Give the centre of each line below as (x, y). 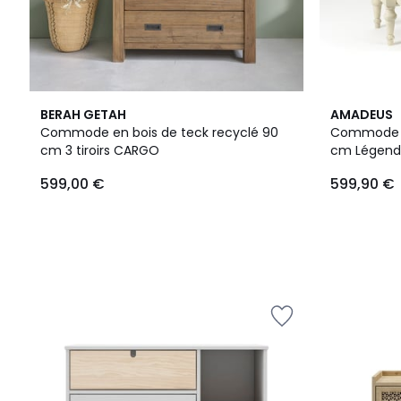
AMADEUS (362, 115)
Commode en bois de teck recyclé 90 (159, 132)
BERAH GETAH (83, 115)
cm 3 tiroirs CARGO (137, 150)
